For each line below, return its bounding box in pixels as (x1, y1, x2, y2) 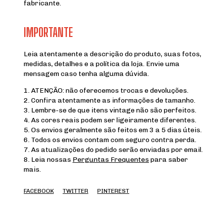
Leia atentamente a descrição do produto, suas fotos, (24, 49, 201, 58)
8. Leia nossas (24, 155, 73, 164)
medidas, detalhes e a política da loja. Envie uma (24, 59, 180, 68)
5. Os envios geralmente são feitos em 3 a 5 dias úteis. (24, 125, 202, 134)
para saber (149, 155, 188, 164)
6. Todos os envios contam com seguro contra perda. (24, 135, 196, 144)
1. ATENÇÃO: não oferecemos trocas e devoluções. (24, 86, 190, 95)
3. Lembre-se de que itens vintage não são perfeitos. (24, 106, 196, 114)
